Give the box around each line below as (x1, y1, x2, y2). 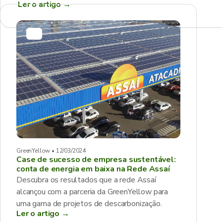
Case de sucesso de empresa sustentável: (16, 154, 176, 165)
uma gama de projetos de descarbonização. (16, 198, 162, 209)
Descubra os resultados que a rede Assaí (16, 174, 156, 185)
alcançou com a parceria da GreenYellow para (16, 186, 168, 197)
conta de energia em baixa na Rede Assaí (16, 164, 170, 174)
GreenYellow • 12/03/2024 (16, 147, 86, 155)
